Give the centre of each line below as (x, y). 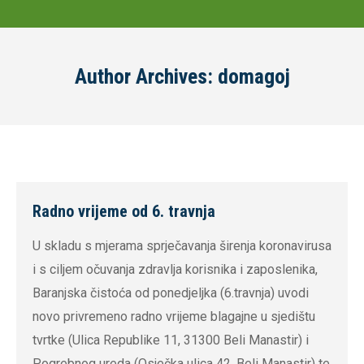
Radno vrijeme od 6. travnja (124, 211)
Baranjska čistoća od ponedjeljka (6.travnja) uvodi (171, 293)
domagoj (253, 76)
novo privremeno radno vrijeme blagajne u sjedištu (174, 316)
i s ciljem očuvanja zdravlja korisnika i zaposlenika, (175, 269)
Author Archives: (146, 76)
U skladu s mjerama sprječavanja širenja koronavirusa (182, 246)
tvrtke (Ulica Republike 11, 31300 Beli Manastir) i (171, 340)
